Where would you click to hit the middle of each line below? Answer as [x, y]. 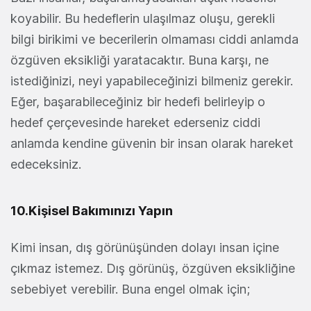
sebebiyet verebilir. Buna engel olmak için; [130, 289]
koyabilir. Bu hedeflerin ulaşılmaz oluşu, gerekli [143, 18]
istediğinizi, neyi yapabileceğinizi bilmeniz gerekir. [152, 81]
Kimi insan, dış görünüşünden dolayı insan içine [145, 247]
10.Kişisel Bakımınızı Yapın [92, 210]
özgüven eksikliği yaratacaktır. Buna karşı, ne [140, 60]
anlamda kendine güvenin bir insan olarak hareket [152, 143]
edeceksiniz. [46, 164]
